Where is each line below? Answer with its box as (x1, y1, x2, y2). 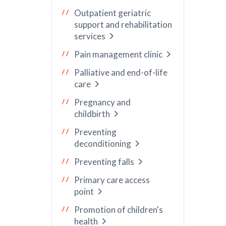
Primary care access (74, 175, 150, 185)
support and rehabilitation (74, 19, 172, 30)
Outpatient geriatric (74, 8, 151, 18)
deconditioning (74, 138, 131, 149)
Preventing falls (74, 156, 134, 167)
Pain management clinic (74, 49, 162, 60)
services (74, 31, 105, 41)
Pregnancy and (74, 97, 131, 107)
